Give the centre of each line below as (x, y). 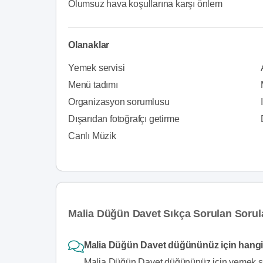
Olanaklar (89, 45)
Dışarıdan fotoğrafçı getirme (124, 119)
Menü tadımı (93, 85)
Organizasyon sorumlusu (119, 102)
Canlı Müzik (92, 136)
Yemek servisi (97, 68)
